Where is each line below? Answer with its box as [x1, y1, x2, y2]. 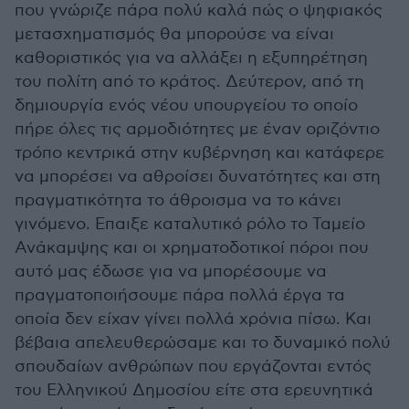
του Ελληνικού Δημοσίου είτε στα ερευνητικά [15, 381, 373, 401]
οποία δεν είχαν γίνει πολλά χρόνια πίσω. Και [15, 309, 372, 330]
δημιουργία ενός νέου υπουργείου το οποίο [15, 96, 358, 116]
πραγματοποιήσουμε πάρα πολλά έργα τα [15, 286, 345, 306]
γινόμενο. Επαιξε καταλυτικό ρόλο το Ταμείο [15, 215, 365, 235]
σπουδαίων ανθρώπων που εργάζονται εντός [15, 357, 372, 377]
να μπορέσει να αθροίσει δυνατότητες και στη [15, 167, 381, 187]
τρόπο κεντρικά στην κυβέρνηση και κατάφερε [15, 143, 384, 163]
